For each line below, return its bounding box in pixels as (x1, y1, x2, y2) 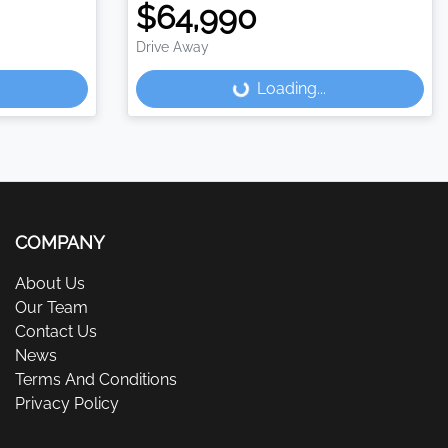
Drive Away (135, 39, 209, 56)
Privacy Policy (15, 394, 119, 414)
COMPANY (15, 232, 105, 254)
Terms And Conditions (15, 370, 177, 390)
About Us (15, 274, 85, 294)
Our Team (15, 298, 88, 318)
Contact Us (15, 322, 97, 342)
